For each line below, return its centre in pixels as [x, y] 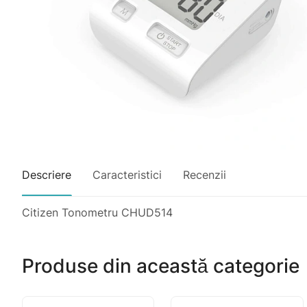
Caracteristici [127, 174]
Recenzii [205, 174]
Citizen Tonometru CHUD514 [97, 212]
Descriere [47, 174]
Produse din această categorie [161, 266]
